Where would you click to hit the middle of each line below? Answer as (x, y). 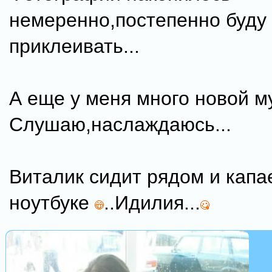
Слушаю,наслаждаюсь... (120, 124)
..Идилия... (152, 203)
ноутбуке (52, 203)
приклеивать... (74, 46)
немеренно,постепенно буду (138, 20)
